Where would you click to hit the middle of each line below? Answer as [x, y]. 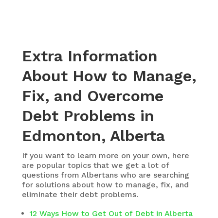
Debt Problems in [88, 116]
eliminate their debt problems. [80, 195]
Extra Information [90, 56]
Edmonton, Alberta [93, 136]
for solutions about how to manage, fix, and [105, 185]
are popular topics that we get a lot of [95, 165]
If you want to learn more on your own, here [105, 156]
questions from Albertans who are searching [105, 175]
